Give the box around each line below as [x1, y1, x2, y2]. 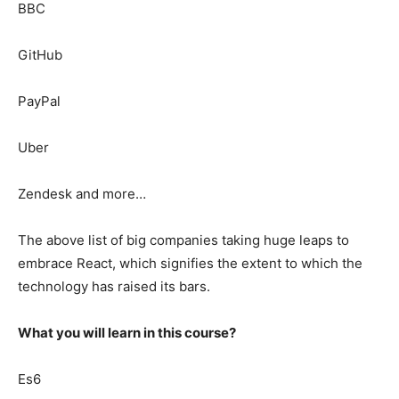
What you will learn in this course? [18, 323, 236, 341]
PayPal [18, 92, 61, 110]
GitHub [18, 45, 62, 63]
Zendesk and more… [18, 184, 146, 202]
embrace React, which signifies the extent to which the [18, 254, 362, 272]
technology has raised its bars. [18, 277, 210, 295]
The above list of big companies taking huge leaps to [18, 231, 349, 248]
